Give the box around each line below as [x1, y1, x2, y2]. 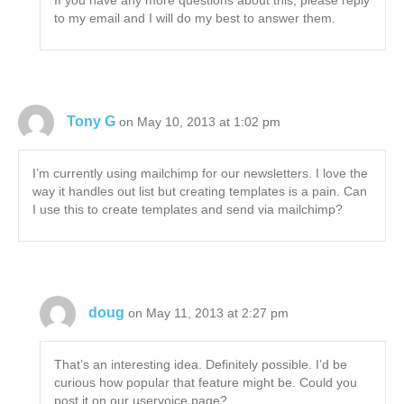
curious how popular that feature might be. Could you [54, 375, 358, 390]
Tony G [67, 113, 115, 129]
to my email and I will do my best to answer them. [54, 11, 336, 26]
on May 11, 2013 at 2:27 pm [128, 305, 289, 320]
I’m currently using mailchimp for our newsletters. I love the [32, 166, 368, 181]
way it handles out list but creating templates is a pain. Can [32, 184, 367, 199]
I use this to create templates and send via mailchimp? [32, 202, 343, 217]
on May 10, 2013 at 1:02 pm [119, 114, 280, 129]
